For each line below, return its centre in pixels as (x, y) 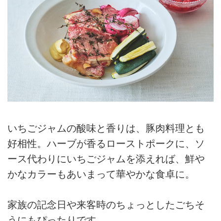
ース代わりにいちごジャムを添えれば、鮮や (106, 159)
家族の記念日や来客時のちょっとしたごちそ (106, 205)
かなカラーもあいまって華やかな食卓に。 (101, 174)
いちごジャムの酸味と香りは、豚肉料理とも (106, 128)
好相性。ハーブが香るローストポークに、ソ (106, 143)
